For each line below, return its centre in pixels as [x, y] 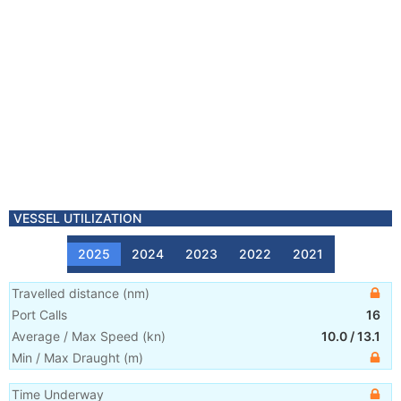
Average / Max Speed [75, 336]
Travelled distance [65, 293]
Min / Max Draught [66, 358]
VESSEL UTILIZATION [77, 218]
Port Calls [39, 315]
